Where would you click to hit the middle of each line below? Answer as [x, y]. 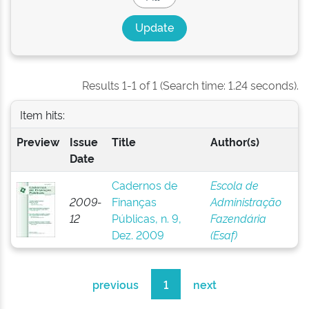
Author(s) [235, 141]
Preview [38, 141]
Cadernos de [144, 185]
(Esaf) [223, 235]
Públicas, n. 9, [146, 218]
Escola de [234, 185]
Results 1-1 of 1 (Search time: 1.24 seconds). [190, 85]
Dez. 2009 [138, 235]
